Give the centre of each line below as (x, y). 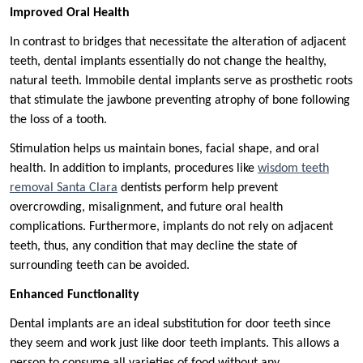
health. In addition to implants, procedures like (134, 169)
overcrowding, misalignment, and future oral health (146, 208)
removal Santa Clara (64, 188)
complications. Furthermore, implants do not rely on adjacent (171, 227)
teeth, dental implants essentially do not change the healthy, (168, 62)
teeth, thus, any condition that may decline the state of (154, 247)
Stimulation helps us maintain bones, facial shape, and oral (164, 149)
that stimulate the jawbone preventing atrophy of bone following (180, 101)
